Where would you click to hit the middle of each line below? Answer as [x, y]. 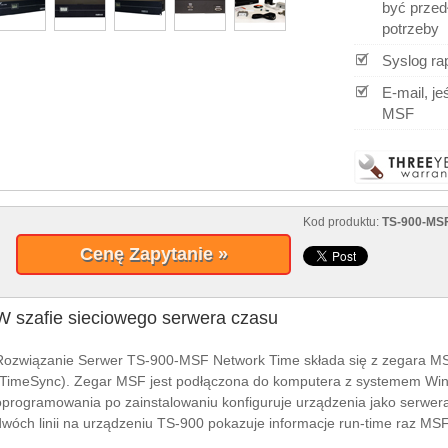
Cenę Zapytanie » [153, 254]
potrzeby [410, 29]
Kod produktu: [343, 222]
